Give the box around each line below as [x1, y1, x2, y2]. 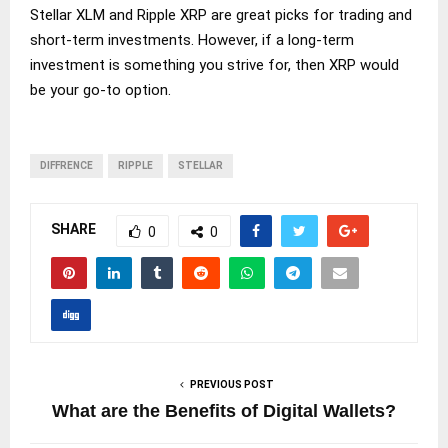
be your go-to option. [30, 80, 171, 99]
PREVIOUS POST [190, 378, 274, 390]
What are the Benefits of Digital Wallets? [52, 400, 396, 421]
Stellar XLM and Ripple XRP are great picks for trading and [30, 5, 412, 24]
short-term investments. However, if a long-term [30, 30, 354, 49]
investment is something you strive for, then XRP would [30, 55, 399, 74]
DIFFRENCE [40, 159, 93, 171]
